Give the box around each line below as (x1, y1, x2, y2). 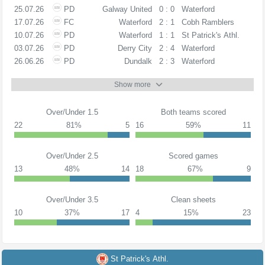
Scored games (168, 151, 218, 160)
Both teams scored (160, 107, 226, 117)
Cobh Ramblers (181, 18, 234, 27)
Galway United (102, 5, 152, 14)
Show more (114, 80, 151, 89)
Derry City (117, 44, 152, 53)
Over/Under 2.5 (46, 151, 98, 160)
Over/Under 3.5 (46, 195, 98, 204)
